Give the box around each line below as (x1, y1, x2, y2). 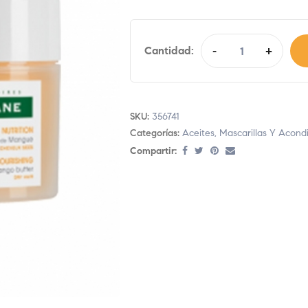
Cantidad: (144, 44, 194, 58)
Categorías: (129, 127, 182, 140)
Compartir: (129, 145, 177, 157)
